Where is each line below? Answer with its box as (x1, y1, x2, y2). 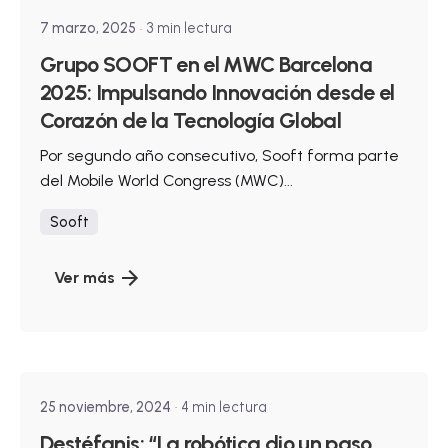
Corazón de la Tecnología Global (40, 106, 341, 133)
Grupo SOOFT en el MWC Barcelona (40, 50, 372, 77)
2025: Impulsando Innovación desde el (40, 78, 395, 105)
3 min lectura (146, 19, 232, 38)
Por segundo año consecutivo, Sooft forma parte (40, 146, 399, 166)
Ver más (53, 268, 115, 288)
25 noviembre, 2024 (40, 398, 171, 417)
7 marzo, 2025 (40, 19, 136, 38)
